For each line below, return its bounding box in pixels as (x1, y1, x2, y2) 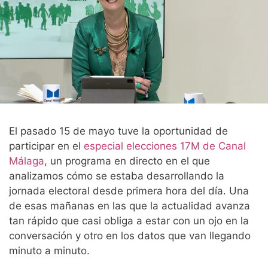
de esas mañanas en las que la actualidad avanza (9, 200, 250, 212)
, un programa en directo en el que (44, 155, 210, 167)
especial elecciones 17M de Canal (84, 140, 246, 153)
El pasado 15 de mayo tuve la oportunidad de (9, 125, 228, 138)
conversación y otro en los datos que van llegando (9, 230, 251, 242)
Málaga (9, 155, 44, 167)
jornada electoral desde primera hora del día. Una (9, 185, 249, 197)
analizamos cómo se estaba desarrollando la (9, 170, 224, 182)
